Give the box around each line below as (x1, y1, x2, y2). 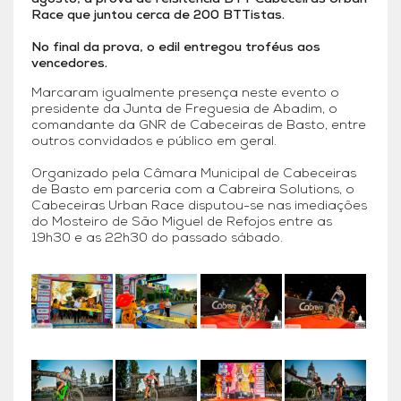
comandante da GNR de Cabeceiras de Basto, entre (31, 119, 366, 132)
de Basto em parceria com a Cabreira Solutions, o (31, 183, 354, 197)
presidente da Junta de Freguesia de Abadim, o (31, 103, 337, 116)
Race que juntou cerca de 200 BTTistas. (31, 9, 285, 22)
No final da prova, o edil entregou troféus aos (31, 41, 320, 55)
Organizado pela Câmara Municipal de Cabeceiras (31, 167, 356, 181)
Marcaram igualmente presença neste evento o (31, 87, 339, 100)
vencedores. (31, 57, 107, 71)
